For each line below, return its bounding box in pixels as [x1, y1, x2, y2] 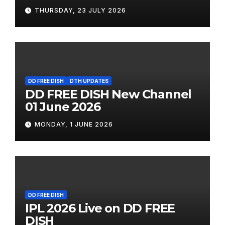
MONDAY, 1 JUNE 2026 [35, 120, 113, 128]
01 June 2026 [25, 99, 100, 114]
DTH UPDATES [70, 77, 108, 84]
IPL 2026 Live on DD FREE [25, 200, 175, 215]
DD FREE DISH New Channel [25, 86, 192, 101]
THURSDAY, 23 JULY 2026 [35, 6, 126, 14]
